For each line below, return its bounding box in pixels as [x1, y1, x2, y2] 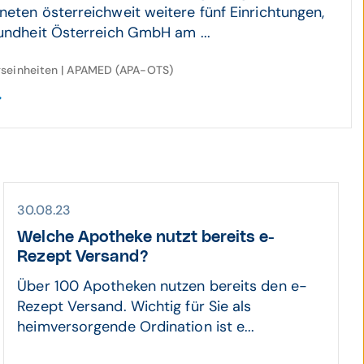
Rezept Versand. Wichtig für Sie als [17, 297, 252, 316]
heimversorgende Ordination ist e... [17, 317, 255, 336]
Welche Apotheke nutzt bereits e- [17, 229, 275, 245]
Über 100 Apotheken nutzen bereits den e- [17, 276, 307, 296]
